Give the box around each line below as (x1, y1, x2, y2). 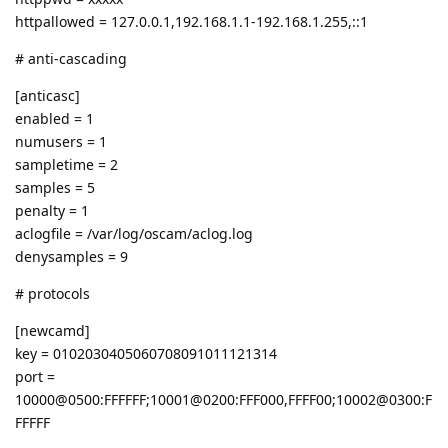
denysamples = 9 (15, 246, 128, 266)
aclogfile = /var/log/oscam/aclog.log (15, 223, 253, 243)
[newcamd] (15, 320, 90, 340)
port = (15, 366, 55, 386)
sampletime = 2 (15, 154, 118, 174)
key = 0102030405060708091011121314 (15, 343, 277, 363)
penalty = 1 (15, 200, 89, 220)
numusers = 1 (15, 131, 107, 151)
